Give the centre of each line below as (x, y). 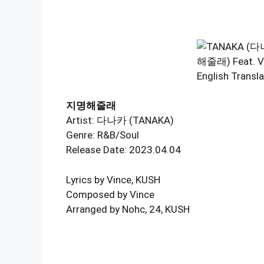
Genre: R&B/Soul (103, 135)
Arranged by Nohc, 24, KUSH (128, 209)
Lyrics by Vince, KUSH (113, 179)
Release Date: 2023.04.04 (123, 150)
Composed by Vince (110, 194)
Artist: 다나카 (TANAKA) (120, 120)
